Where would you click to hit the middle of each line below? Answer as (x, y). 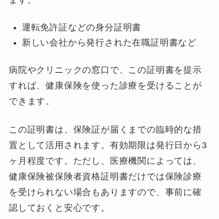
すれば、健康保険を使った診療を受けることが (105, 85)
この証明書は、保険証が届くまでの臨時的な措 (105, 130)
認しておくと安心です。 (59, 208)
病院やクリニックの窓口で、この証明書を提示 (105, 70)
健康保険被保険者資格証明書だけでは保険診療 (105, 177)
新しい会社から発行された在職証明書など (109, 42)
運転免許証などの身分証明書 (82, 28)
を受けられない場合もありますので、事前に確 (105, 192)
